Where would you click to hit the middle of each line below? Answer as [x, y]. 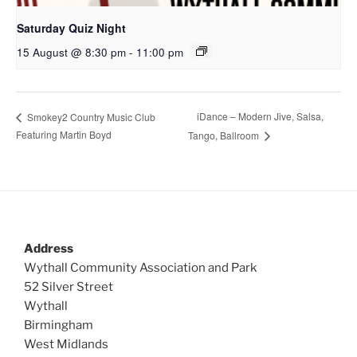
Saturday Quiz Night [71, 27]
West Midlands [66, 344]
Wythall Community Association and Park [140, 267]
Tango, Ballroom [224, 135]
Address [49, 248]
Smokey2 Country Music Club [90, 116]
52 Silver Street [69, 286]
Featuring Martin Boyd [64, 134]
